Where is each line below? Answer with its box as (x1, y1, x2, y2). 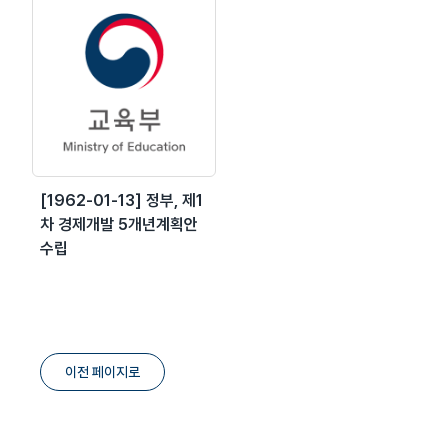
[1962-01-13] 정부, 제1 (40, 190, 203, 210)
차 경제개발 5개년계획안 (40, 214, 198, 234)
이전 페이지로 (65, 363, 140, 380)
